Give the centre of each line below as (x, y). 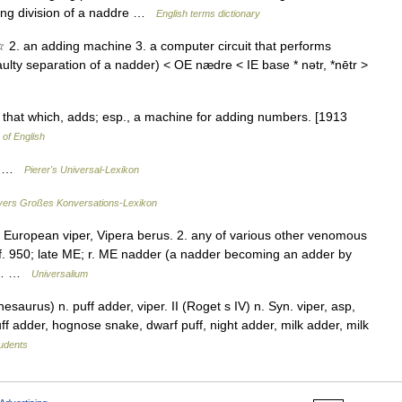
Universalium (60, 274)
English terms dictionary (208, 13)
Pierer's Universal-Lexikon (82, 170)
